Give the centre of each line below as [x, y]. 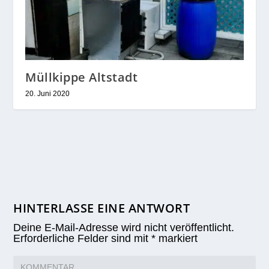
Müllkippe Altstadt [82, 77]
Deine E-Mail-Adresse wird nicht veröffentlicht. [124, 227]
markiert [177, 238]
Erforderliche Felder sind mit [83, 238]
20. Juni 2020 [48, 93]
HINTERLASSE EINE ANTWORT [102, 208]
